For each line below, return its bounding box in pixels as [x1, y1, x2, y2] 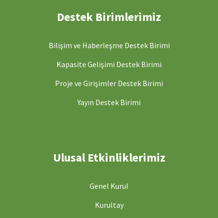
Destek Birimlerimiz [57, 9, 161, 24]
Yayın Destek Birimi [77, 97, 141, 107]
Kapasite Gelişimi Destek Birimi [56, 59, 162, 69]
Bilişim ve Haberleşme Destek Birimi [48, 40, 170, 50]
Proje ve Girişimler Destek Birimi [55, 78, 163, 88]
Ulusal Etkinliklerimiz [53, 149, 165, 165]
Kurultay [94, 200, 124, 210]
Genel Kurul [90, 181, 128, 191]
